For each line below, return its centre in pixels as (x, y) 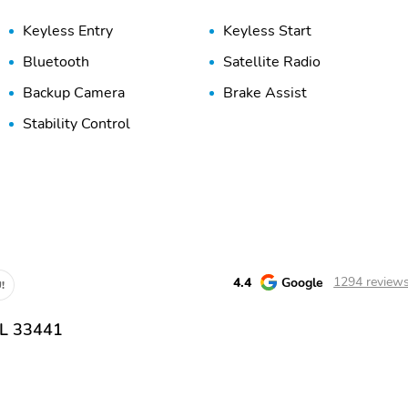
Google (303, 282)
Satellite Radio (271, 61)
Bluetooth (56, 61)
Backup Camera (73, 92)
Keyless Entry (67, 31)
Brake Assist (265, 92)
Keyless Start (267, 31)
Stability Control (76, 123)
